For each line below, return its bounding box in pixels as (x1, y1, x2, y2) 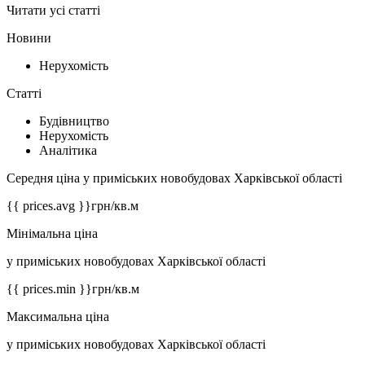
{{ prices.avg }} (7, 199, 91, 213)
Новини (7, 31, 51, 46)
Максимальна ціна (7, 310, 109, 324)
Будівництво (39, 114, 109, 129)
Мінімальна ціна (7, 226, 98, 241)
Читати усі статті (7, 3, 100, 18)
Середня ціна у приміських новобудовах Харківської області (7, 171, 342, 186)
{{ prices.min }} (7, 282, 92, 297)
